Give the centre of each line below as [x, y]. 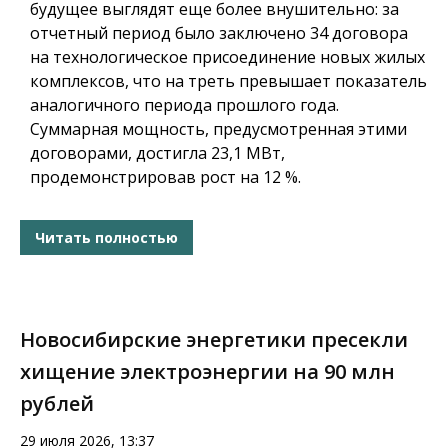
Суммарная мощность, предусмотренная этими [218, 129]
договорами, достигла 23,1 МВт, [157, 153]
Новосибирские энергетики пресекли [214, 340]
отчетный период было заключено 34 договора [219, 33]
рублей [57, 404]
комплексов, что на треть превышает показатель [228, 81]
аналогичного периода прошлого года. [184, 105]
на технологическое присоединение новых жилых [227, 57]
